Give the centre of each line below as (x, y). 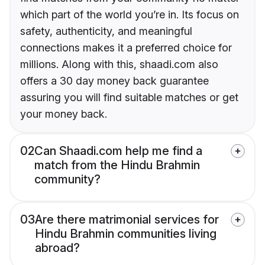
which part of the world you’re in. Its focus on (130, 15)
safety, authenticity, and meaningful (106, 31)
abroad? (57, 248)
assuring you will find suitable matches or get (129, 98)
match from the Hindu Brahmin (117, 165)
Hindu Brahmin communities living (126, 234)
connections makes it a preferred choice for (126, 48)
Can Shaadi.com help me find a (118, 151)
